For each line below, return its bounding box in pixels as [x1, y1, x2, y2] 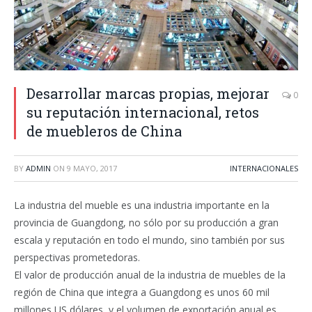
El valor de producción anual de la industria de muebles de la [14, 268, 286, 281]
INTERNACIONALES [230, 163, 298, 173]
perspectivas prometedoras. [14, 251, 140, 264]
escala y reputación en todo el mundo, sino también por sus [14, 233, 285, 247]
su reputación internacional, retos [26, 103, 259, 121]
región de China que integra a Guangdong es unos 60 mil [14, 286, 270, 299]
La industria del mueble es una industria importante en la [14, 198, 270, 212]
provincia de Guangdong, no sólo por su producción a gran [14, 216, 279, 229]
